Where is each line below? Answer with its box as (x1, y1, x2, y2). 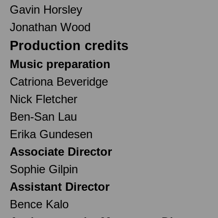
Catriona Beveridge (10, 74, 108, 88)
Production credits (10, 38, 128, 53)
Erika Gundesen (10, 127, 92, 141)
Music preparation (10, 57, 110, 71)
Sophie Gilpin (10, 162, 78, 176)
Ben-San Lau (10, 109, 77, 123)
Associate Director (10, 145, 112, 158)
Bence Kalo (10, 197, 69, 211)
